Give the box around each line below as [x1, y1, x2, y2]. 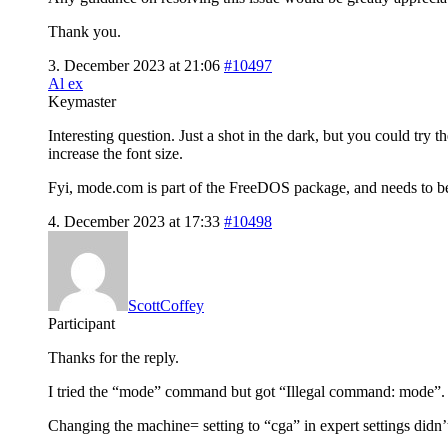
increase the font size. [48, 144, 183, 162]
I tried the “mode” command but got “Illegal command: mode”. [48, 382, 445, 400]
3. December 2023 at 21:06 [48, 56, 220, 74]
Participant [48, 314, 115, 332]
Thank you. [48, 22, 121, 40]
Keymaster [48, 92, 116, 110]
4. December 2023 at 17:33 [48, 212, 220, 230]
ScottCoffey [128, 296, 204, 314]
